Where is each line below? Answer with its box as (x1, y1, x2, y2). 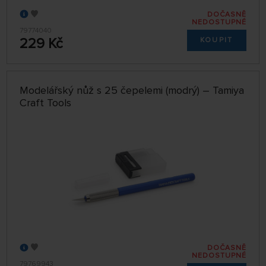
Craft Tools (20, 96, 72, 109)
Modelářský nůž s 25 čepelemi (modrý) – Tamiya (20, 83, 245, 97)
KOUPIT (199, 36, 233, 45)
